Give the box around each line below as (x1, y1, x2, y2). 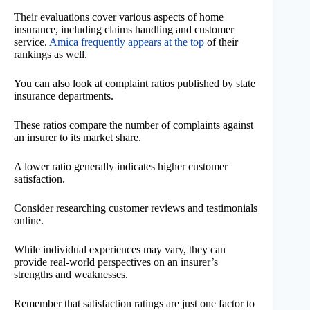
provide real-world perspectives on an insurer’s (14, 255, 218, 268)
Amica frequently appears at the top (49, 35, 204, 48)
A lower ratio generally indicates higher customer (14, 160, 228, 172)
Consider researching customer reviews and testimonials (14, 201, 257, 214)
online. (14, 214, 44, 226)
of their (204, 35, 238, 48)
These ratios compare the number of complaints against (14, 118, 253, 131)
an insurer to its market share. (14, 131, 141, 143)
